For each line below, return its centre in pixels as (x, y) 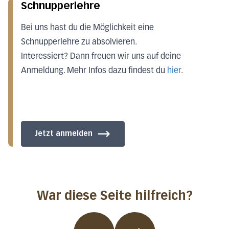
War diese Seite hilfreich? (114, 195)
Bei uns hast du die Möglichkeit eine (87, 28)
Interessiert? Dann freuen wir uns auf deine (101, 56)
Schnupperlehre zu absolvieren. (80, 42)
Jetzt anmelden (64, 133)
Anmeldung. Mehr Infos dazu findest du (94, 71)
